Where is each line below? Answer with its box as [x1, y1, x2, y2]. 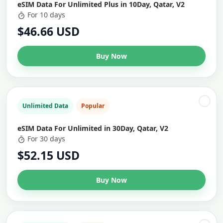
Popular [81, 102, 105, 110]
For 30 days [27, 134, 65, 143]
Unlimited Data [22, 102, 68, 110]
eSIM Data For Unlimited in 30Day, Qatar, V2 [17, 123, 168, 133]
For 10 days [27, 10, 65, 19]
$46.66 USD [17, 23, 80, 39]
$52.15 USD [17, 147, 80, 163]
